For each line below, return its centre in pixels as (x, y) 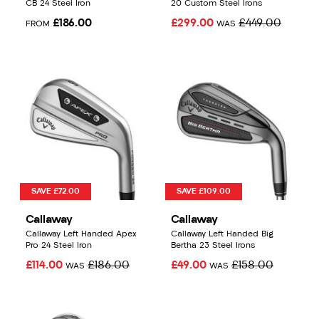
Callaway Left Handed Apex (81, 235)
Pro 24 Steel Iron (59, 246)
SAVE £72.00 (56, 192)
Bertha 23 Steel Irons (213, 246)
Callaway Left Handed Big (222, 235)
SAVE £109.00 (204, 192)
